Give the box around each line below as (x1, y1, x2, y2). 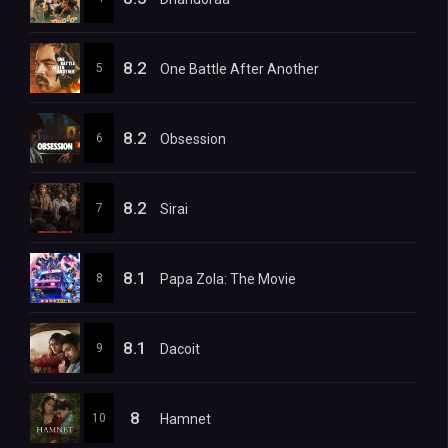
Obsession (160, 131, 226, 147)
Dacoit (160, 341, 200, 357)
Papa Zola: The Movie (160, 271, 296, 287)
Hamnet (160, 411, 211, 427)
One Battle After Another (160, 61, 319, 77)
